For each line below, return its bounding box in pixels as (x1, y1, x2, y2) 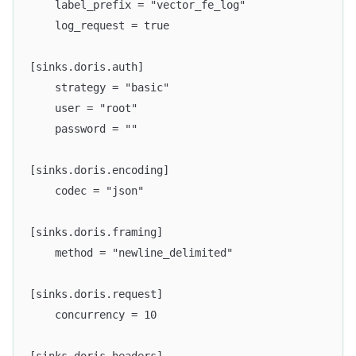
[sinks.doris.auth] (29, 60, 144, 74)
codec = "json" (29, 184, 144, 198)
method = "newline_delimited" (29, 246, 233, 260)
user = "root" (29, 102, 137, 115)
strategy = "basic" (29, 81, 169, 95)
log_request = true (29, 19, 169, 33)
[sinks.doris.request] (29, 288, 163, 301)
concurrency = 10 (29, 308, 157, 322)
